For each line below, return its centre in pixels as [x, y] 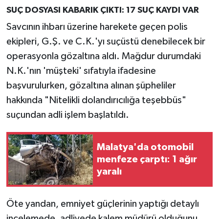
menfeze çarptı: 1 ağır [147, 159]
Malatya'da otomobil [145, 147]
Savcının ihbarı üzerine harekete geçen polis [97, 27]
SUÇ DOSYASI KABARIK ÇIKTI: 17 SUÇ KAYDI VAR [102, 10]
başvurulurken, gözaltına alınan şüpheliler [91, 86]
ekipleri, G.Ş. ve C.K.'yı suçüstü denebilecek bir [106, 42]
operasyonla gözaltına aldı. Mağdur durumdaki [103, 56]
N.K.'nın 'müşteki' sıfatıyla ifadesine [81, 71]
